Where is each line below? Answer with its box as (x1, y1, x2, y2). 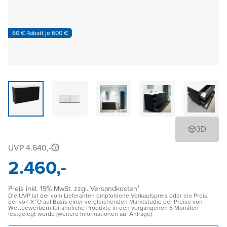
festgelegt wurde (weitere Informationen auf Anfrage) (8, 209, 152, 219)
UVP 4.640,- (8, 142, 51, 154)
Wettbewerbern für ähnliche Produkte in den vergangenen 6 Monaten (8, 203, 199, 213)
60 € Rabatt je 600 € (12, 28, 68, 37)
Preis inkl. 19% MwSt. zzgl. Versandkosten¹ (8, 183, 139, 195)
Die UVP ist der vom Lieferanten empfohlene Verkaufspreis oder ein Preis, (8, 191, 209, 201)
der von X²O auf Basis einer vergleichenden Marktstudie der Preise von (8, 197, 203, 207)
